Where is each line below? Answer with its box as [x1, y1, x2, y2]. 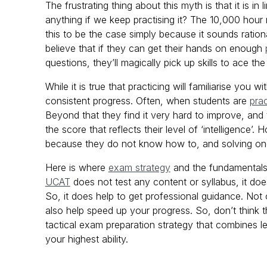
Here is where [45, 162, 108, 174]
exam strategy [108, 162, 170, 174]
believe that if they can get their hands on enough [45, 42, 265, 55]
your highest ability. [45, 233, 128, 246]
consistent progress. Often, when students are [45, 95, 250, 107]
